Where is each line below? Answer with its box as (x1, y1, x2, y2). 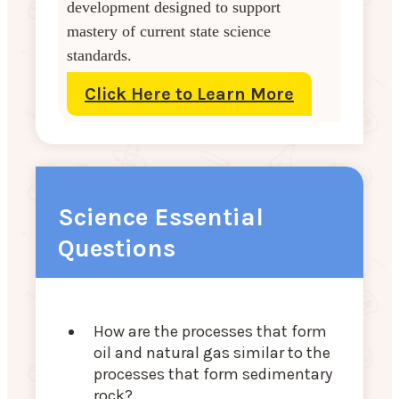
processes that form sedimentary (94, 364, 332, 385)
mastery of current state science (67, 22, 271, 41)
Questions (58, 233, 175, 264)
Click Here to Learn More (85, 84, 294, 105)
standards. (67, 46, 132, 65)
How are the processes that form (94, 322, 327, 342)
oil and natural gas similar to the (94, 343, 330, 363)
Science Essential (58, 202, 264, 232)
